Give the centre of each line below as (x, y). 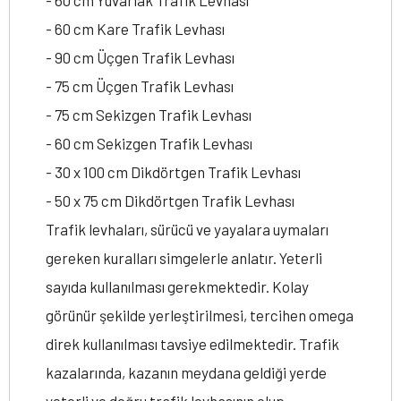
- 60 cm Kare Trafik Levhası (135, 29)
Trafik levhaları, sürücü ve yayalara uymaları (187, 229)
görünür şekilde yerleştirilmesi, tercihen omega (200, 315)
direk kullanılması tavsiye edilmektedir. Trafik (192, 344)
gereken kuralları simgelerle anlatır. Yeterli (184, 258)
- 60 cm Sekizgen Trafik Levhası (149, 143)
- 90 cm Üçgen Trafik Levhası (140, 57)
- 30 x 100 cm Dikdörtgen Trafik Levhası (173, 172)
